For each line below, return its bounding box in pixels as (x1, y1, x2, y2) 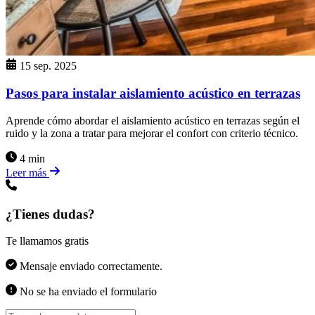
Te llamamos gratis (6, 235, 89, 247)
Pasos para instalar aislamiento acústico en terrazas (6, 86, 300, 101)
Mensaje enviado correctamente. (17, 260, 162, 273)
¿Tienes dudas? (6, 206, 95, 221)
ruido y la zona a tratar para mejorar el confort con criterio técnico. (6, 127, 298, 139)
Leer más (6, 166, 49, 179)
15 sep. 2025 (20, 60, 77, 72)
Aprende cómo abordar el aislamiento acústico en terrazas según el (6, 114, 300, 127)
